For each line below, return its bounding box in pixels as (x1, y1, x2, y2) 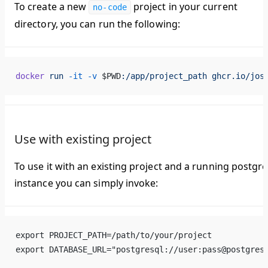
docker (16, 71, 44, 81)
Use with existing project (14, 131, 151, 148)
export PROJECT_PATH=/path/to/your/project (16, 230, 212, 240)
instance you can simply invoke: (14, 176, 159, 190)
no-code (93, 2, 127, 13)
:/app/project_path (121, 71, 207, 81)
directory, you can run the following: (14, 17, 180, 31)
